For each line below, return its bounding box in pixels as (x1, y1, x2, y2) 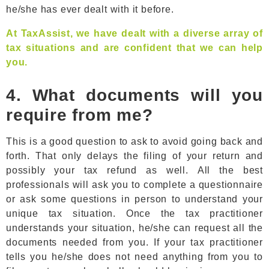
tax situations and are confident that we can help (6, 43, 263, 53)
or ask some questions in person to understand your (6, 194, 263, 204)
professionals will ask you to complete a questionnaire (6, 180, 263, 190)
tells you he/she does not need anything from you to (6, 252, 263, 262)
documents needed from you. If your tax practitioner (6, 237, 263, 247)
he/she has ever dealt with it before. (6, 4, 174, 14)
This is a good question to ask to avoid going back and (6, 136, 263, 147)
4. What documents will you (6, 86, 263, 104)
